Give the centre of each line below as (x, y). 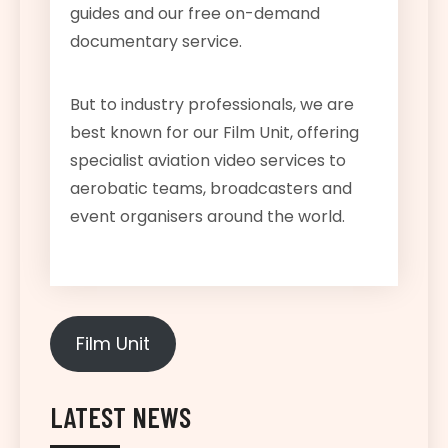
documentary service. (156, 41)
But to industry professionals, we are (212, 104)
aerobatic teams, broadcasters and (211, 188)
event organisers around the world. (207, 216)
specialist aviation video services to (208, 160)
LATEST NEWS (120, 416)
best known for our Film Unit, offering (214, 132)
